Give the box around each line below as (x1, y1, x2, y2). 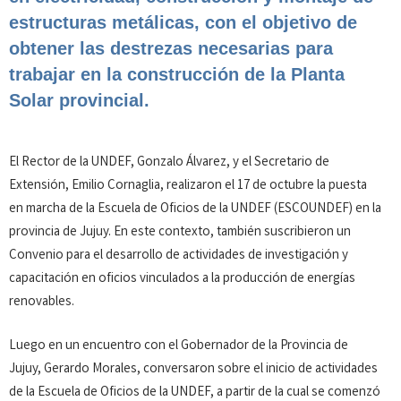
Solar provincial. (9, 90, 149, 110)
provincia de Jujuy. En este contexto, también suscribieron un (9, 223, 351, 243)
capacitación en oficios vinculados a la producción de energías (9, 269, 355, 289)
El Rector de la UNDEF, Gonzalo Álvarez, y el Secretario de (9, 153, 329, 173)
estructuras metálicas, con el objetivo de (9, 13, 357, 32)
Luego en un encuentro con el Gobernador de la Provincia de (9, 336, 348, 356)
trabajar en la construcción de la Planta (9, 64, 345, 84)
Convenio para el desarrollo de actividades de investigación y (9, 246, 348, 266)
